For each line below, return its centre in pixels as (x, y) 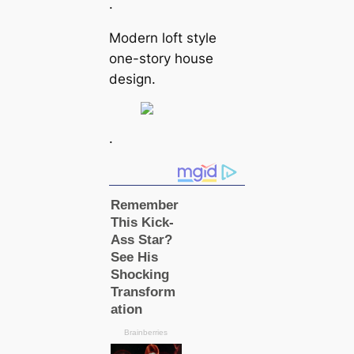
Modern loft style (162, 38)
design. (132, 79)
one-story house (161, 58)
